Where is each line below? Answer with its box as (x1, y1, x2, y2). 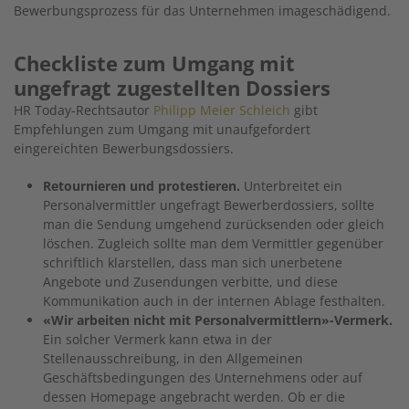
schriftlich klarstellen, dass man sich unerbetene (43, 253, 342, 271)
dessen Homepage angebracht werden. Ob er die (43, 387, 345, 405)
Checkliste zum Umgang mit (14, 48, 295, 77)
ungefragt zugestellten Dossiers (14, 73, 330, 101)
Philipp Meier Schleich (153, 100, 290, 119)
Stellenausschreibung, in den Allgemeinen (43, 349, 303, 367)
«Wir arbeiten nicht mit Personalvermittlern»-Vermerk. (43, 310, 393, 329)
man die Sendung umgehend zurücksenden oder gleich (43, 215, 384, 233)
